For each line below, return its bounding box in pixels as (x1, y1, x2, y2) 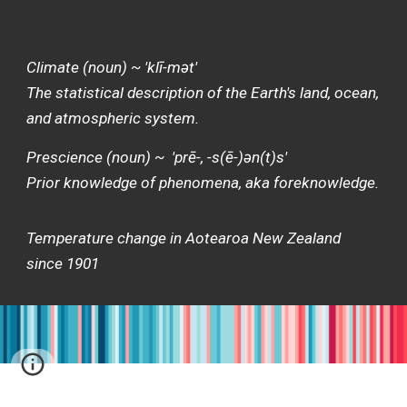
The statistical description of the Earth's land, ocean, (26, 84, 380, 102)
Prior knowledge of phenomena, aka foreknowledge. (26, 174, 380, 192)
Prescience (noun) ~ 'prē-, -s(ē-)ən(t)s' (26, 148, 288, 166)
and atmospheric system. (26, 109, 200, 127)
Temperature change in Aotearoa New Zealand (26, 229, 342, 247)
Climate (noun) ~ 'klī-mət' (26, 58, 198, 76)
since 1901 (26, 254, 100, 273)
